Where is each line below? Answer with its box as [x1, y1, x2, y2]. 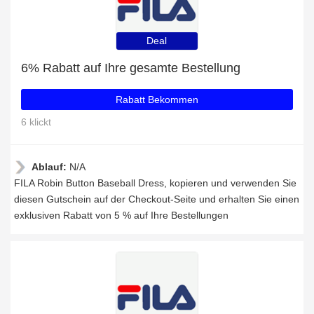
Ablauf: [32, 161, 69, 172]
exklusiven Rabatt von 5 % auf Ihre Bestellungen [14, 210, 228, 221]
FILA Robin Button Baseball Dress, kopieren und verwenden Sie [14, 177, 296, 189]
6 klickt [21, 116, 51, 128]
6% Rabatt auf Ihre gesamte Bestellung [21, 61, 240, 75]
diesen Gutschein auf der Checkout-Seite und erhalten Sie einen [14, 193, 299, 205]
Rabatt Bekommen [116, 94, 198, 105]
